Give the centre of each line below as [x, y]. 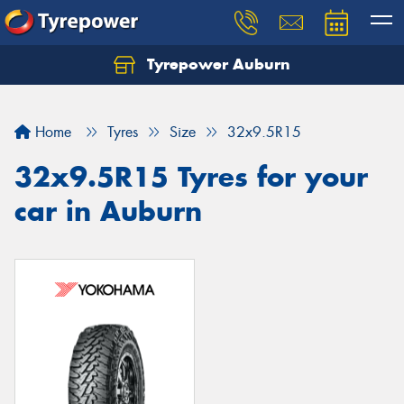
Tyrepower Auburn [216, 64]
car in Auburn [108, 211]
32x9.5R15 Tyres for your [191, 177]
